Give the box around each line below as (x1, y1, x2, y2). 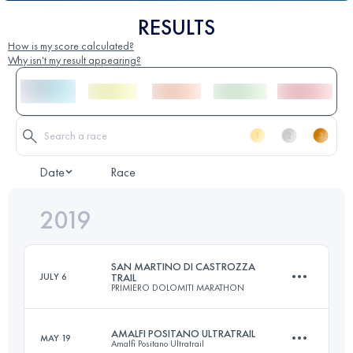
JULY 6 (40, 269, 67, 283)
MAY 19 (40, 331, 71, 344)
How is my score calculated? (8, 38, 134, 53)
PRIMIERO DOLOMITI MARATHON (111, 281, 244, 294)
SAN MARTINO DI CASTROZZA (111, 258, 255, 273)
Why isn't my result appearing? (8, 52, 141, 67)
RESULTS (138, 13, 215, 41)
